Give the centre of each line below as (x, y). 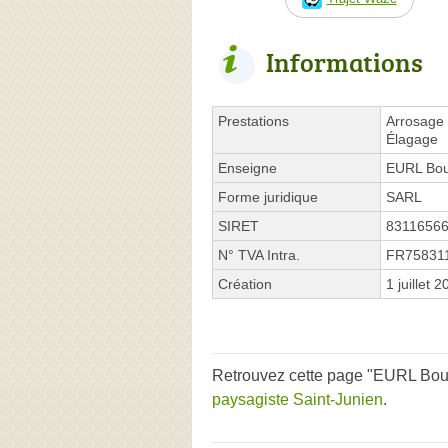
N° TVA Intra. (259, 254)
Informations (344, 61)
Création (245, 283)
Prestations (253, 120)
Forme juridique (268, 196)
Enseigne (247, 167)
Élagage (412, 138)
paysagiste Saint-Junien (297, 399)
